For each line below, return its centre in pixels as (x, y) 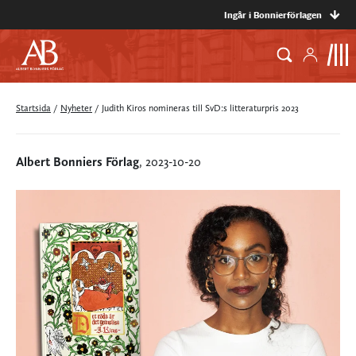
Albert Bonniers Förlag (77, 162)
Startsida (33, 108)
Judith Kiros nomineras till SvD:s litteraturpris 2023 (200, 108)
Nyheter (76, 108)
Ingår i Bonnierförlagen (273, 15)
